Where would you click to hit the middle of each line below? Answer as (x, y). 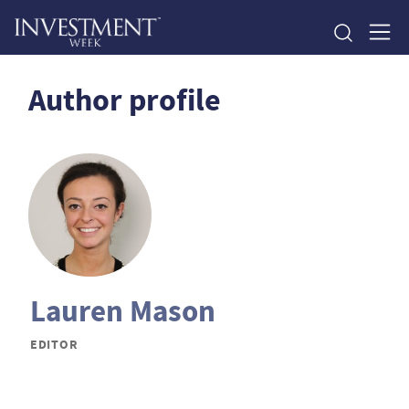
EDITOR (54, 345)
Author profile (125, 100)
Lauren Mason (123, 311)
